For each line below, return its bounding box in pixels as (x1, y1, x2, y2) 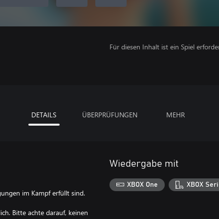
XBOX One (127, 181, 158, 188)
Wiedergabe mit (109, 159, 179, 169)
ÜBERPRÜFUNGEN (82, 110, 137, 119)
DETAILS (31, 110, 56, 119)
